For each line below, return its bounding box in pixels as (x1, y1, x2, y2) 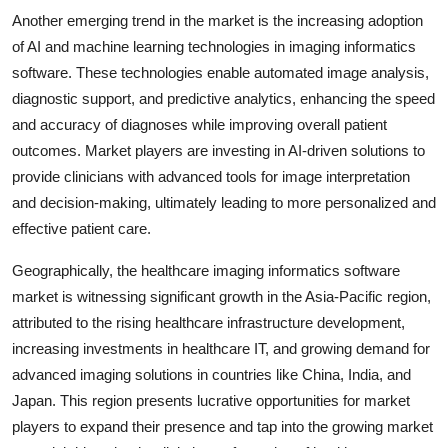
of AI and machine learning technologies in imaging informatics (12, 37, 416, 55)
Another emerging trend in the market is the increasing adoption (12, 11, 423, 29)
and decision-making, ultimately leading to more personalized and (12, 193, 436, 211)
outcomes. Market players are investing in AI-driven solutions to (12, 141, 425, 159)
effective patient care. (12, 219, 151, 237)
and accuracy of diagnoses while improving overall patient (12, 115, 387, 133)
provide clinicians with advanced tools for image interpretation (12, 167, 410, 185)
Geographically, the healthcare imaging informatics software (12, 261, 400, 279)
